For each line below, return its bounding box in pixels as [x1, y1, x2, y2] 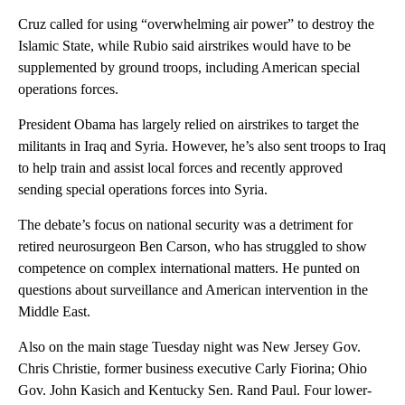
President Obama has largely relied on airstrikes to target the [18, 117, 359, 133]
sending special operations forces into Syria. [18, 182, 268, 198]
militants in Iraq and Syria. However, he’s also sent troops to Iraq [18, 138, 386, 155]
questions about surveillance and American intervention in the [18, 282, 368, 298]
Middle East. [18, 304, 90, 320]
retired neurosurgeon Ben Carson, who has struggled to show [18, 239, 367, 255]
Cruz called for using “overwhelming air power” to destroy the [18, 16, 374, 33]
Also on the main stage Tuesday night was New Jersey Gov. [18, 339, 361, 355]
